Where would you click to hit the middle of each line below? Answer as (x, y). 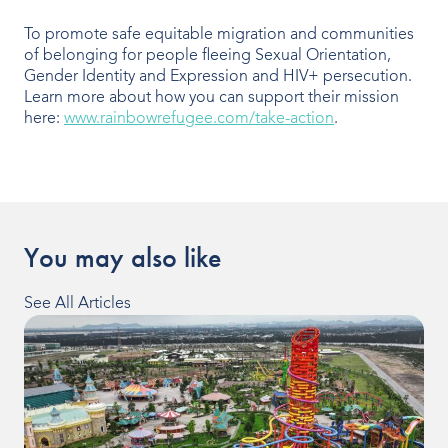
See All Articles (77, 303)
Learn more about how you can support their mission (211, 97)
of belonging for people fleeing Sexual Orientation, (207, 55)
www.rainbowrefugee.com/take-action (199, 118)
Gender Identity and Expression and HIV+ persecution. (218, 76)
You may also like (123, 257)
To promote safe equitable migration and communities (219, 34)
